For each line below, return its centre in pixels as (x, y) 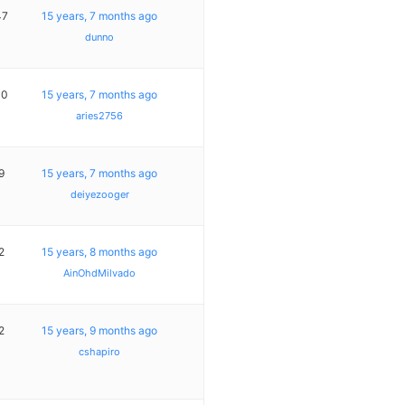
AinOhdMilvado (100, 273)
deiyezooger (99, 194)
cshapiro (100, 351)
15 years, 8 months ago (100, 251)
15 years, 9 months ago (100, 330)
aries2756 (100, 115)
